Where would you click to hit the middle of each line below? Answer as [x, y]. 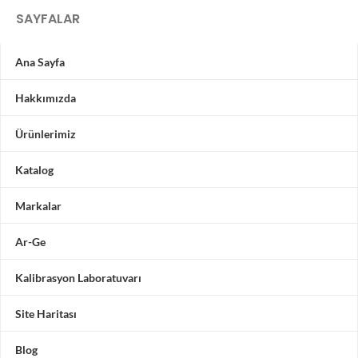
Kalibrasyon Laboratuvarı [78, 277]
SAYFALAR [48, 19]
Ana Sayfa [40, 62]
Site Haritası [46, 313]
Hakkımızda [46, 97]
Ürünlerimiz [46, 133]
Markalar [38, 205]
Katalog [34, 169]
